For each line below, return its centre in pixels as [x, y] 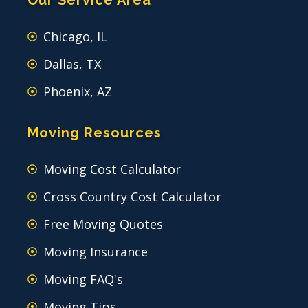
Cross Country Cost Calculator [132, 196]
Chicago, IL [75, 36]
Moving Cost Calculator [112, 169]
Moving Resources [95, 132]
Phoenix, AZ [77, 91]
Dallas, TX [72, 64]
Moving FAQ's [83, 279]
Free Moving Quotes [103, 224]
